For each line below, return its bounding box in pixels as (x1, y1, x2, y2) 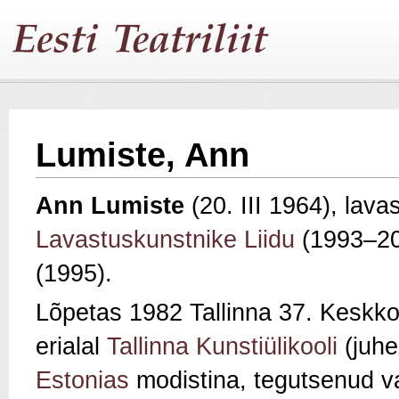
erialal (36, 333, 107, 361)
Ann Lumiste (36, 192, 184, 220)
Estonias (36, 367, 129, 395)
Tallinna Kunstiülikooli (107, 333, 338, 361)
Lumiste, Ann (36, 136, 249, 174)
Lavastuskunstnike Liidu (36, 226, 295, 254)
